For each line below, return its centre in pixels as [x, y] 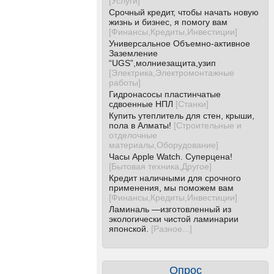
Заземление [133, 53]
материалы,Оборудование [162, 145]
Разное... [172, 229]
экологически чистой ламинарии [174, 219]
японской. [129, 229]
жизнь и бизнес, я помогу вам [168, 22]
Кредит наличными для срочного [175, 178]
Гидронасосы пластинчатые [165, 94]
